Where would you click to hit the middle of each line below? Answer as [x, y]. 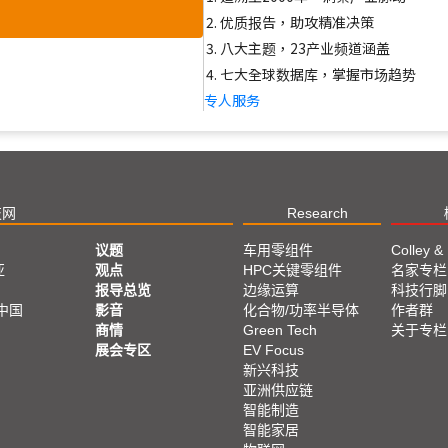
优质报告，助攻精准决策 [296, 22]
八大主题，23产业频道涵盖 [304, 48]
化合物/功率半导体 [301, 310]
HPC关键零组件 [292, 270]
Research [317, 213]
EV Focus [273, 350]
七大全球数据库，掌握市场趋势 [317, 74]
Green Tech [280, 330]
